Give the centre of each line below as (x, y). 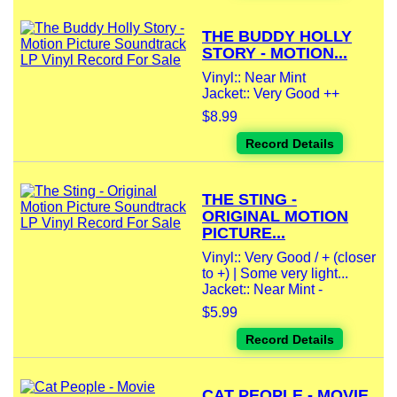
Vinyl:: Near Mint (254, 78)
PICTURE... (244, 234)
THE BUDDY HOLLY (277, 37)
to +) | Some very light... (275, 274)
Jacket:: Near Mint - (262, 290)
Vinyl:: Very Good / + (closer (289, 258)
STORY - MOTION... (275, 54)
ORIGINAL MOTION (275, 217)
